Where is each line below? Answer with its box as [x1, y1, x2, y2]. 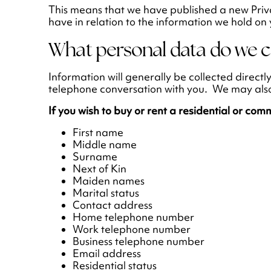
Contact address [73, 198, 152, 212]
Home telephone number [73, 211, 194, 224]
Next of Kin [73, 162, 126, 176]
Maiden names [73, 174, 145, 188]
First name [73, 126, 123, 140]
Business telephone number [73, 235, 204, 249]
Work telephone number [73, 223, 191, 237]
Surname [73, 150, 117, 164]
